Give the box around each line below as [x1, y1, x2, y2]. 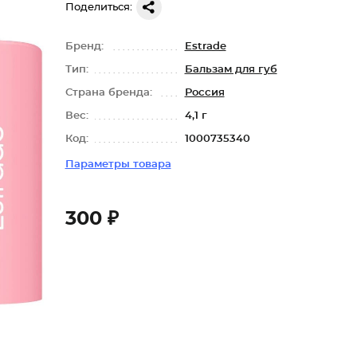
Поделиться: [65, 2, 132, 13]
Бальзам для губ [184, 65, 277, 75]
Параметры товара [65, 159, 171, 170]
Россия [184, 88, 225, 98]
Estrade [184, 41, 226, 52]
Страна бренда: [65, 88, 155, 98]
